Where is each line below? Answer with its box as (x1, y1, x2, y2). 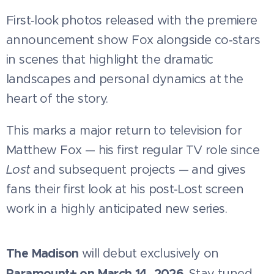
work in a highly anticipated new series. (6, 201, 227, 217)
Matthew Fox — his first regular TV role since (6, 143, 259, 158)
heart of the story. (6, 91, 108, 107)
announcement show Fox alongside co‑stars (6, 32, 260, 48)
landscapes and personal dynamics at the (6, 72, 243, 87)
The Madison (6, 245, 79, 262)
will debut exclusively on (78, 246, 219, 262)
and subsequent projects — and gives (29, 162, 246, 178)
